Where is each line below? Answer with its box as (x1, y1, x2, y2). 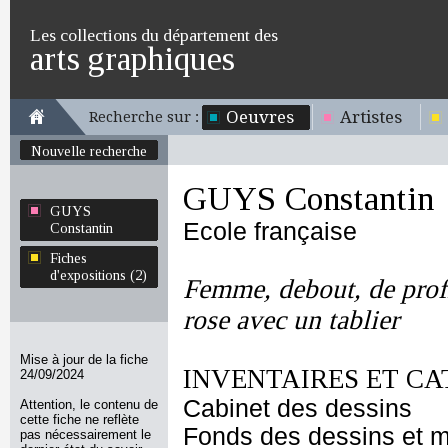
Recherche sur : (89, 109, 199, 125)
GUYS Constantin (183, 180, 434, 217)
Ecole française (183, 218, 357, 245)
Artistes (340, 107, 402, 127)
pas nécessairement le (20, 427, 151, 442)
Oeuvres (226, 107, 294, 127)
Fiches (50, 250, 87, 266)
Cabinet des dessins (183, 395, 412, 422)
